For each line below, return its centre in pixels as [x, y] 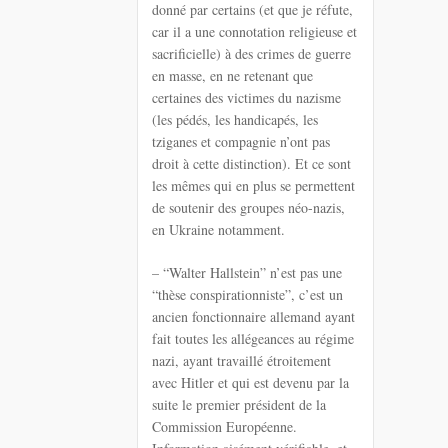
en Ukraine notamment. [218, 230]
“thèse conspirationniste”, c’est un [247, 295]
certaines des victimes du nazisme [246, 98]
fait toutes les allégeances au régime [253, 339]
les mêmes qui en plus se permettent [253, 186]
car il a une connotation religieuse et [254, 32]
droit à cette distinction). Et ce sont [251, 164]
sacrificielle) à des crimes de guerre [251, 54]
